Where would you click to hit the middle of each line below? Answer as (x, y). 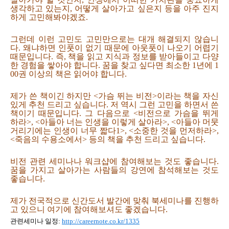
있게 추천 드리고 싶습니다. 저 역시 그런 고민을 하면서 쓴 (114, 105)
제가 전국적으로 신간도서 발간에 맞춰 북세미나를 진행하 (114, 201)
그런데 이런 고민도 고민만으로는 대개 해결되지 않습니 (114, 39)
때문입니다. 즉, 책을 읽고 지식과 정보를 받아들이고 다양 (114, 56)
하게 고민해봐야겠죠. (49, 17)
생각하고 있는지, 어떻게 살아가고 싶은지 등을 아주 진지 (114, 8)
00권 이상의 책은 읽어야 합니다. (68, 74)
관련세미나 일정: (36, 221)
